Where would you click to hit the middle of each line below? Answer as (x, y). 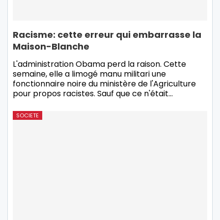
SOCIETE (27, 115)
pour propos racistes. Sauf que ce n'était (91, 93)
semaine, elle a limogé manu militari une (89, 74)
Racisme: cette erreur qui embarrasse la (107, 34)
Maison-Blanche (51, 46)
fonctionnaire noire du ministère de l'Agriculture (104, 83)
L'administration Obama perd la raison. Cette (99, 64)
